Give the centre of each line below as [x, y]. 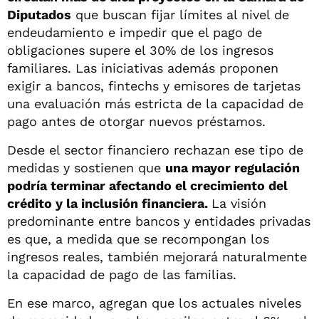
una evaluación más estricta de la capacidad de [155, 103]
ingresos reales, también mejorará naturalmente [157, 256]
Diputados [39, 14]
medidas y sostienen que [86, 167]
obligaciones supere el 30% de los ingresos [140, 50]
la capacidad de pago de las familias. [122, 274]
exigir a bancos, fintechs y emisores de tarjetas [154, 85]
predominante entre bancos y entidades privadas [159, 221]
